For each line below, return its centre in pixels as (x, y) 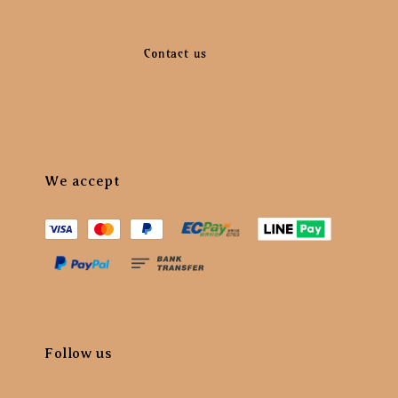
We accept (83, 181)
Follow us (78, 353)
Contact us (94, 53)
